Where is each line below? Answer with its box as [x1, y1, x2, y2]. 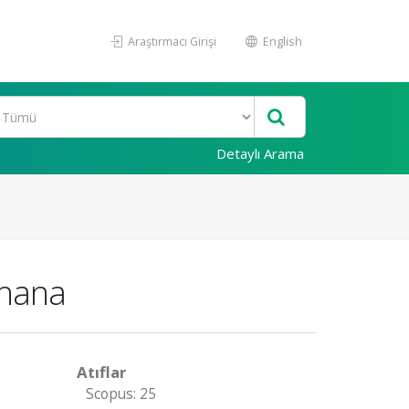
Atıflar [76, 362, 126, 383]
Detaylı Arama [216, 144, 304, 163]
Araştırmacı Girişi [125, 33, 216, 49]
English [260, 33, 302, 49]
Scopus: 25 [85, 384, 156, 404]
